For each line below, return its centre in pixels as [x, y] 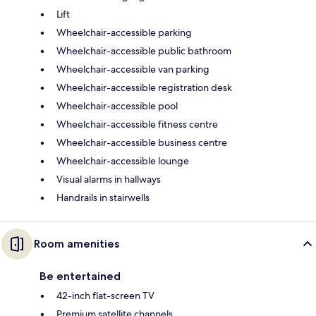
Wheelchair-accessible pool [117, 106]
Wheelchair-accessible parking [124, 33]
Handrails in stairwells [103, 198]
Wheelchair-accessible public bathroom [144, 51]
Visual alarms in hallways [109, 180]
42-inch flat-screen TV [105, 296]
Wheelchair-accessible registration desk [144, 88]
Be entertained [80, 276]
